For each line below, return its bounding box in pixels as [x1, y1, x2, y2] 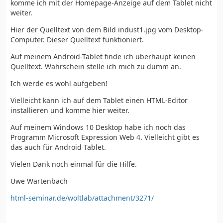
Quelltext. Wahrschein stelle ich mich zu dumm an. [10, 61, 181, 71]
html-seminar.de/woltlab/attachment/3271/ [10, 193, 154, 203]
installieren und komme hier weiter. [10, 105, 129, 115]
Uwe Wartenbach [10, 176, 68, 186]
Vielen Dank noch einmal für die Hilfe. [10, 159, 137, 169]
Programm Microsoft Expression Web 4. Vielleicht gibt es [10, 132, 200, 142]
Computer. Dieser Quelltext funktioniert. [10, 34, 144, 44]
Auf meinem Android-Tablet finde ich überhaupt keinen [10, 51, 196, 61]
